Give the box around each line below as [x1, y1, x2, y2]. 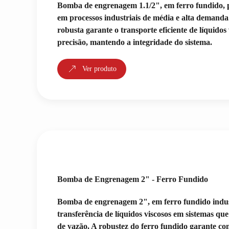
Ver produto [82, 65, 117, 73]
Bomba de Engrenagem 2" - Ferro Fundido [57, 175, 208, 184]
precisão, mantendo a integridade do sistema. [57, 38, 212, 47]
